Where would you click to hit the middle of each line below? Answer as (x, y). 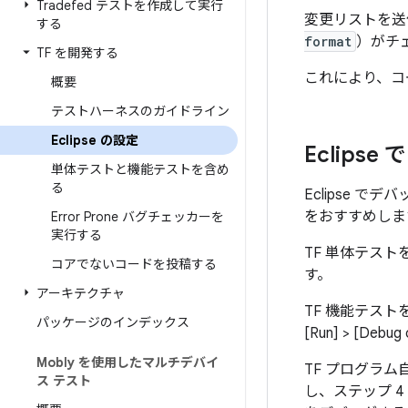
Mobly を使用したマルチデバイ (127, 362)
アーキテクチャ (81, 293)
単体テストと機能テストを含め (140, 169)
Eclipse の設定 (95, 140)
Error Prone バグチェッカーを (138, 217)
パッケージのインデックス (113, 322)
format (328, 41)
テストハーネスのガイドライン (140, 111)
